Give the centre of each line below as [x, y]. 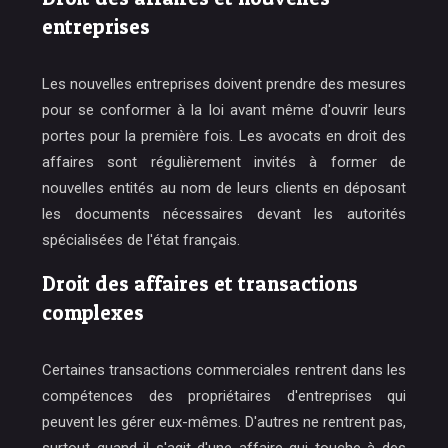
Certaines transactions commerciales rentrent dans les [224, 369]
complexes [93, 312]
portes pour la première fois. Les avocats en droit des [224, 135]
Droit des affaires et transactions [200, 283]
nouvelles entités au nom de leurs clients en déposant [224, 187]
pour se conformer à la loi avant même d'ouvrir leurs [224, 109]
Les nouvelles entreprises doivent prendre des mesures [224, 83]
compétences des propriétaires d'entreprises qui [224, 395]
